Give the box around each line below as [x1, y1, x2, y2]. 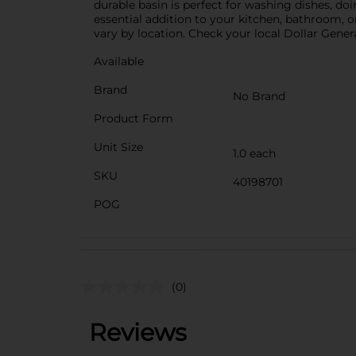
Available [94, 53, 144, 68]
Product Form [94, 110, 173, 126]
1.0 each [233, 145, 276, 161]
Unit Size [94, 139, 143, 154]
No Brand [233, 88, 285, 103]
